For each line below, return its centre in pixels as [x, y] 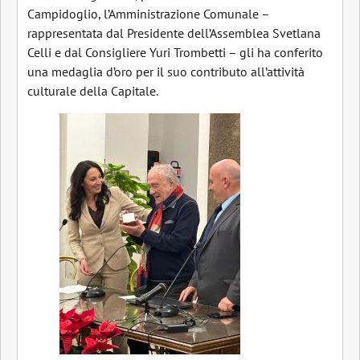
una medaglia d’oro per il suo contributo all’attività [166, 71]
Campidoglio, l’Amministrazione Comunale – [148, 13]
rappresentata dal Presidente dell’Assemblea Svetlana [174, 33]
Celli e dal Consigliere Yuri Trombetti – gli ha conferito [175, 52]
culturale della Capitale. [93, 90]
